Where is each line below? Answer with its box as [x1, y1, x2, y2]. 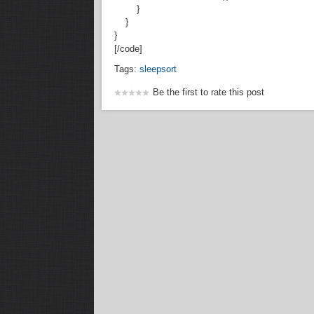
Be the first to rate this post [153, 86, 265, 97]
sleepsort [139, 63, 177, 74]
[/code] [114, 43, 143, 54]
